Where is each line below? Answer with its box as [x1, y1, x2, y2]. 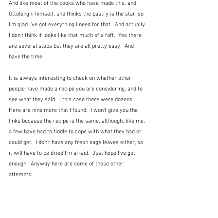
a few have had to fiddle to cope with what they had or [9, 128, 143, 136]
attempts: [9, 171, 34, 179]
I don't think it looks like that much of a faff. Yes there [9, 32, 143, 39]
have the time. [9, 54, 44, 61]
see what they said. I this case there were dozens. [9, 96, 137, 104]
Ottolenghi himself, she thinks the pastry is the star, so [9, 11, 145, 18]
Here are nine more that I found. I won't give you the [9, 107, 139, 114]
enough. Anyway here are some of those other [9, 161, 125, 168]
